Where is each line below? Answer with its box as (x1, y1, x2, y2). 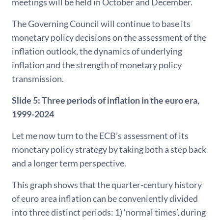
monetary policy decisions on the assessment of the (12, 32, 206, 43)
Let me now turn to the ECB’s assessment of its (12, 130, 189, 141)
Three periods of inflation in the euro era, (42, 95, 199, 106)
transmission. (12, 73, 64, 84)
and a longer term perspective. (12, 158, 126, 168)
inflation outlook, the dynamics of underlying (12, 46, 182, 56)
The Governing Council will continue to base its (12, 18, 191, 29)
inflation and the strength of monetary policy (12, 59, 182, 70)
